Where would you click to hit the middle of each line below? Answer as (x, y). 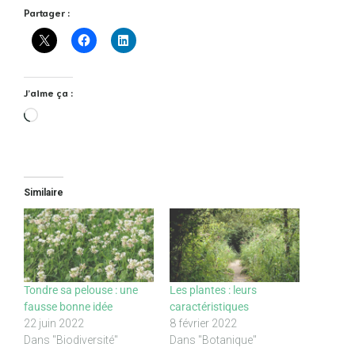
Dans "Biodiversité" (71, 340)
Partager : (47, 12)
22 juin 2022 (54, 324)
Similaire (44, 192)
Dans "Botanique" (213, 340)
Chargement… (75, 115)
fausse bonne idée (68, 307)
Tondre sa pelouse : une (81, 290)
